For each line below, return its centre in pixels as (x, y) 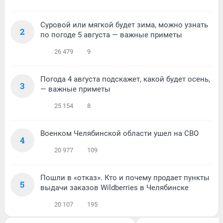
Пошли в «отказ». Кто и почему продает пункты (125, 177)
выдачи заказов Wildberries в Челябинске (114, 187)
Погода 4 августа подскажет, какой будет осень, (125, 79)
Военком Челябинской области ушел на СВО (119, 133)
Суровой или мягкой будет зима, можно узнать (124, 25)
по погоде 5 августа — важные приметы (111, 35)
